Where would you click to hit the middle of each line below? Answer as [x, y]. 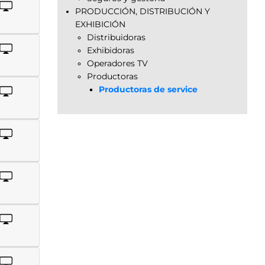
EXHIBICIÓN [100, 24]
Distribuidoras [116, 37]
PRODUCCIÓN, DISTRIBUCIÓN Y [143, 11]
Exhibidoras [111, 50]
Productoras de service [148, 89]
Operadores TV [117, 63]
